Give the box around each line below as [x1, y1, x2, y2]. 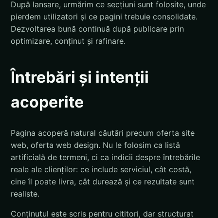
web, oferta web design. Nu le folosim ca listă [11, 140, 180, 150]
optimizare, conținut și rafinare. [11, 36, 126, 46]
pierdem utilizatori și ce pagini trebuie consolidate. [11, 11, 198, 21]
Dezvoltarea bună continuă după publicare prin [11, 23, 184, 34]
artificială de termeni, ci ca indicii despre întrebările [11, 152, 200, 163]
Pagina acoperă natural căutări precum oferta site [11, 128, 195, 138]
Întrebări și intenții [11, 67, 149, 87]
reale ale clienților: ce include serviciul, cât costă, [11, 164, 191, 175]
